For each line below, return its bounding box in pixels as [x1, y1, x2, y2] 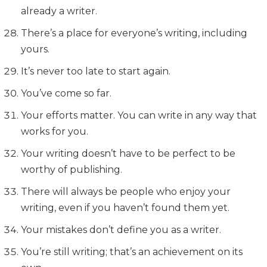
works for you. [21, 126, 88, 137]
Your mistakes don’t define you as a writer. [21, 224, 221, 235]
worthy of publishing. [21, 164, 122, 175]
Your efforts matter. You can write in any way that [21, 110, 257, 121]
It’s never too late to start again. [21, 66, 170, 77]
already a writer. [21, 5, 97, 17]
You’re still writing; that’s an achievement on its [21, 246, 243, 257]
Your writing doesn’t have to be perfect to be [21, 148, 235, 159]
